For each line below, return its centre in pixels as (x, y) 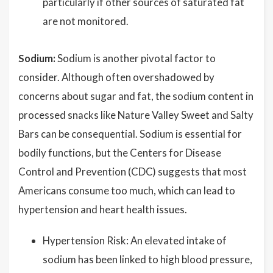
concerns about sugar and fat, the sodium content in (136, 96)
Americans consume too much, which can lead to (127, 190)
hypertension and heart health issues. (103, 209)
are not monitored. (86, 21)
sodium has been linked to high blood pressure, (147, 259)
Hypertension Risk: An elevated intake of (135, 240)
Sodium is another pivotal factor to (136, 58)
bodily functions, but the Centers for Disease (120, 153)
